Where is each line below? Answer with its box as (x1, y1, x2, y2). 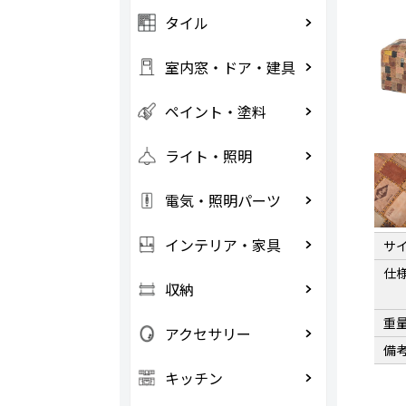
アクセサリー (164, 323, 251, 344)
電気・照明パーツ (164, 189, 281, 211)
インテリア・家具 (164, 234, 281, 256)
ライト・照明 (164, 145, 252, 167)
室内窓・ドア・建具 (164, 56, 295, 78)
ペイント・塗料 (164, 101, 266, 122)
